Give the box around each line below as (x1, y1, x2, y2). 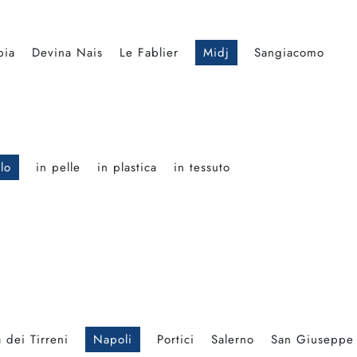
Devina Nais (32, 44, 103, 62)
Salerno (211, 331, 254, 349)
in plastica (97, 159, 157, 177)
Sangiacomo (254, 44, 324, 62)
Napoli (93, 331, 132, 349)
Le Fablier (120, 44, 178, 62)
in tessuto (174, 159, 230, 177)
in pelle (36, 159, 80, 177)
